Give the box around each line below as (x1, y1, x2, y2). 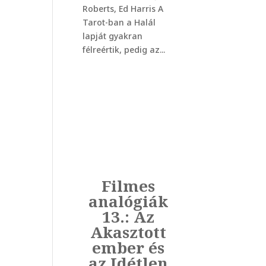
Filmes (102, 175, 156, 197)
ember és (92, 237, 165, 259)
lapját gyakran (82, 30, 142, 42)
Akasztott (90, 221, 167, 243)
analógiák (88, 191, 169, 213)
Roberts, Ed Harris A (82, 3, 163, 15)
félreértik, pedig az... (82, 44, 165, 56)
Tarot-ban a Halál (82, 17, 156, 28)
